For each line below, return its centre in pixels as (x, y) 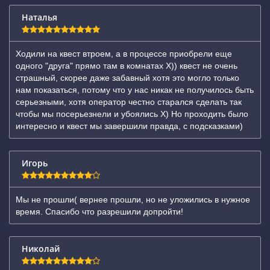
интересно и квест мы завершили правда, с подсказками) (129, 126)
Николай (41, 249)
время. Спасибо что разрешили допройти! (99, 212)
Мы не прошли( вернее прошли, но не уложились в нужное (133, 199)
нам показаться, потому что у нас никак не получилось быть (135, 90)
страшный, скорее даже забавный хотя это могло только (127, 78)
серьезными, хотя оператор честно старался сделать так (129, 102)
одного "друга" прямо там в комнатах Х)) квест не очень (127, 66)
